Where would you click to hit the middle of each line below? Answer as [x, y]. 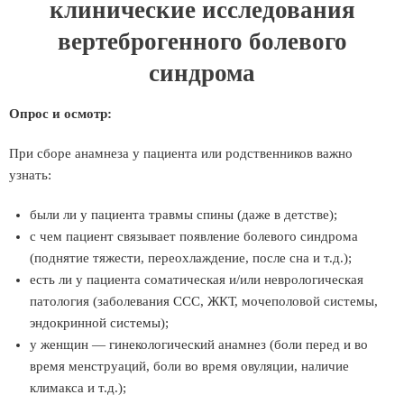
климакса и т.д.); [78, 388]
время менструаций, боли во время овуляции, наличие [189, 366]
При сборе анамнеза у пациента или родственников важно [181, 153]
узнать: [30, 175]
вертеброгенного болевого [202, 41]
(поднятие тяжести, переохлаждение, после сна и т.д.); [191, 258]
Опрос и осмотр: [60, 114]
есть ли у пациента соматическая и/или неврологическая [197, 280]
